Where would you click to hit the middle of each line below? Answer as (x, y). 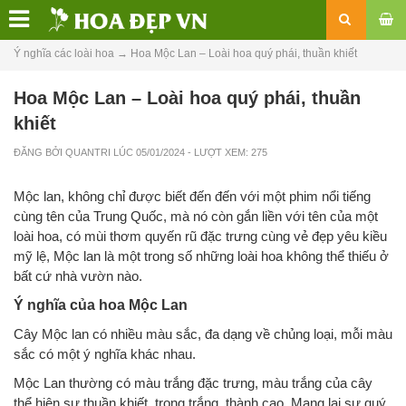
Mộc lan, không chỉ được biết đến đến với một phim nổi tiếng (192, 196)
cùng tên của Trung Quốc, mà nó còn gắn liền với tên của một (196, 216)
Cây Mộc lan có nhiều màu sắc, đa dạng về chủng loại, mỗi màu (203, 334)
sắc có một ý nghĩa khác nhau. (105, 354)
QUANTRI (88, 152)
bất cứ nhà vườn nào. (78, 276)
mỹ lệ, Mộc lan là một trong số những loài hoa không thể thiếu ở (201, 256)
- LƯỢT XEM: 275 (227, 152)
